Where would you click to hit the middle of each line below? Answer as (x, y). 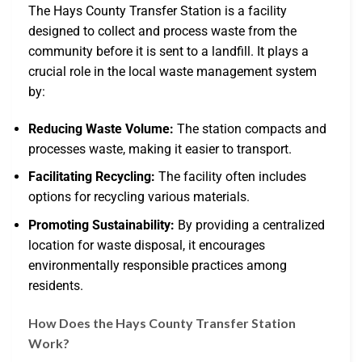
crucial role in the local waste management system (173, 71)
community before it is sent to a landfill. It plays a (168, 51)
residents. (56, 285)
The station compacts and (250, 128)
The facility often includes (231, 177)
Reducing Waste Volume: (101, 128)
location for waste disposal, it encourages (147, 245)
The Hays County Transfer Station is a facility (158, 11)
